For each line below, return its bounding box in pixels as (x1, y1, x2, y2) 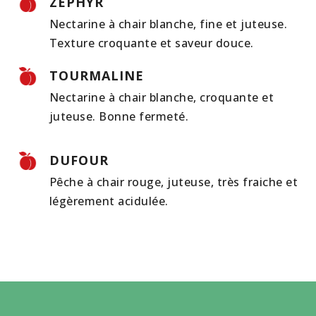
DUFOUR (49, 151, 109, 169)
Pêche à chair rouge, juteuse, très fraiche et (49, 174, 298, 190)
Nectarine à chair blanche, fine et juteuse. (49, 16, 287, 32)
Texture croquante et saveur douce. (49, 35, 254, 51)
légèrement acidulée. (49, 193, 169, 209)
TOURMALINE (49, 66, 144, 84)
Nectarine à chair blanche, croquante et (49, 89, 274, 105)
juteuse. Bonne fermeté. (49, 108, 188, 124)
